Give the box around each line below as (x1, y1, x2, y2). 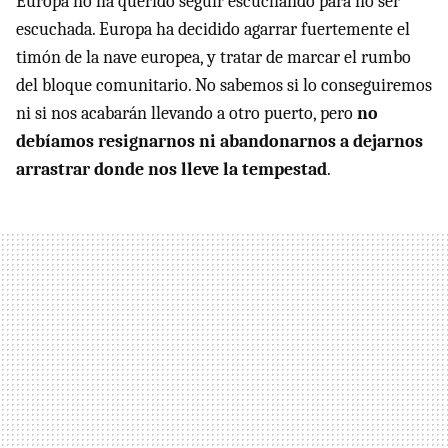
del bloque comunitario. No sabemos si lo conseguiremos (16, 75, 432, 97)
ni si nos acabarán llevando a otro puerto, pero (16, 103, 357, 125)
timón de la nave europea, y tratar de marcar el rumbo (16, 47, 411, 69)
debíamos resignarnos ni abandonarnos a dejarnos (16, 131, 423, 153)
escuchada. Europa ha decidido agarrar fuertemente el (16, 19, 410, 41)
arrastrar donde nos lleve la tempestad (16, 159, 327, 181)
